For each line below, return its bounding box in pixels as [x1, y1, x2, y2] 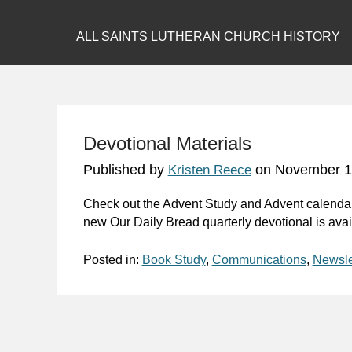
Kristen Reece [167, 162, 251, 178]
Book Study [141, 252, 206, 266]
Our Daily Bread [109, 214, 200, 229]
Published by [82, 161, 168, 178]
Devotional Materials [82, 132, 251, 154]
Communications [211, 252, 306, 266]
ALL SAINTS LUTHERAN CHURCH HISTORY [76, 30, 340, 43]
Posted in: [82, 252, 142, 266]
